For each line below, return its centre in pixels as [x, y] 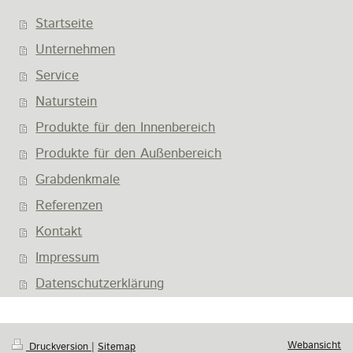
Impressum [68, 257]
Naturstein [67, 101]
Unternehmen [76, 49]
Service [58, 75]
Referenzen [69, 205]
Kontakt [59, 231]
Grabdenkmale [78, 179]
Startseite [65, 23]
